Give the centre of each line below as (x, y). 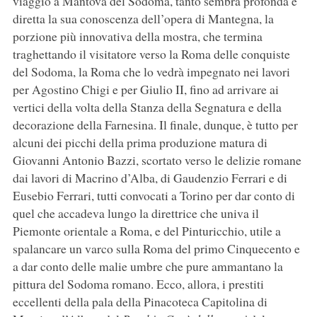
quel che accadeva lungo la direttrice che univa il (136, 213)
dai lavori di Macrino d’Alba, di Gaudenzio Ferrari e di (150, 178)
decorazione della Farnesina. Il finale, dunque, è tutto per (155, 125)
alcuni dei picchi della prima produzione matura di (140, 143)
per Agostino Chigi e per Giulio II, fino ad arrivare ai (145, 90)
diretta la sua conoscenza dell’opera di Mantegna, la (143, 19)
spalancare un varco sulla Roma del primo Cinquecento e (156, 249)
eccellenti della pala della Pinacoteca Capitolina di (140, 302)
